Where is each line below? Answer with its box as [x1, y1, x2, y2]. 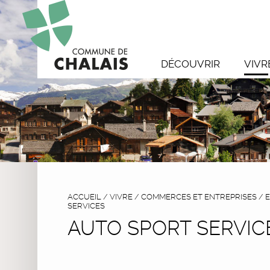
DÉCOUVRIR [161, 58, 220, 70]
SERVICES [67, 201, 105, 210]
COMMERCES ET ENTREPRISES [141, 192, 257, 201]
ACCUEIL [67, 192, 101, 201]
